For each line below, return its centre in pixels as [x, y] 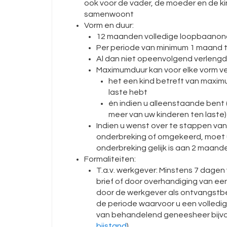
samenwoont [109, 14]
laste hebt [128, 92]
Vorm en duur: [109, 25]
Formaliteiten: [110, 159]
